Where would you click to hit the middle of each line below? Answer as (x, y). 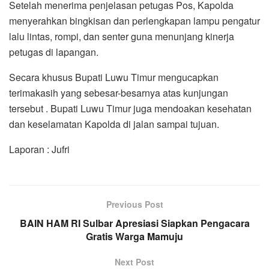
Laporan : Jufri (39, 149)
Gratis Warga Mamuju (134, 236)
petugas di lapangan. (54, 52)
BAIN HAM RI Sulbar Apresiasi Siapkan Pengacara (134, 223)
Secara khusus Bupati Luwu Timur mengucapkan (114, 77)
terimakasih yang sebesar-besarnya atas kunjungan (119, 92)
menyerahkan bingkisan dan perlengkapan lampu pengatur (134, 20)
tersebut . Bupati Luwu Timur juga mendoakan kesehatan (130, 108)
